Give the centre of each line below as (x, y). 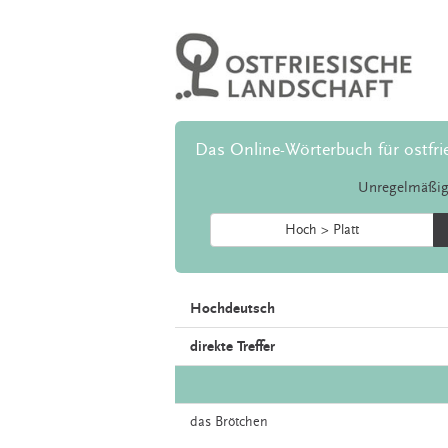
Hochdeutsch (232, 309)
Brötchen (241, 422)
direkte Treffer (232, 347)
